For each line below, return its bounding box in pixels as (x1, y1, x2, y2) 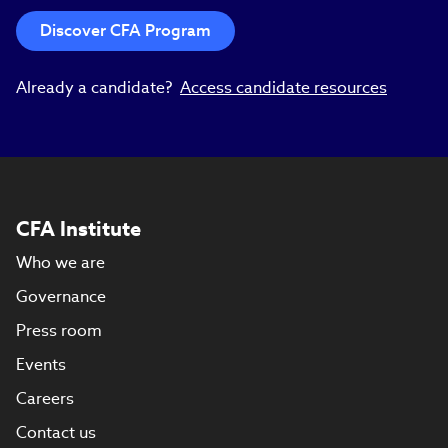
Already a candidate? (16, 76, 180, 98)
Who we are (16, 251, 105, 273)
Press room (16, 319, 102, 341)
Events (16, 353, 66, 375)
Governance (16, 285, 106, 307)
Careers (16, 387, 74, 409)
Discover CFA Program (40, 19, 211, 41)
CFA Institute (16, 215, 141, 242)
